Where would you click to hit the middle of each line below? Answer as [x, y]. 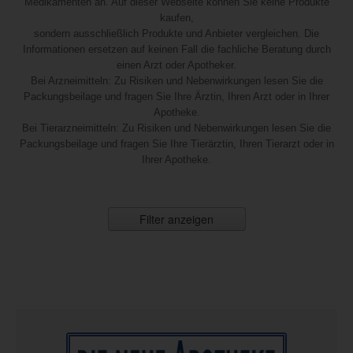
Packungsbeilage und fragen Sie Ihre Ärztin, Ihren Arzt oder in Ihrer [176, 97]
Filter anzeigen [176, 219]
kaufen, [176, 18]
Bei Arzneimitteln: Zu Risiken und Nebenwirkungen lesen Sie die [176, 81]
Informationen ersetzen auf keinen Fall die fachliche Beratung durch [176, 49]
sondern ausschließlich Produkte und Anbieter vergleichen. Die [176, 33]
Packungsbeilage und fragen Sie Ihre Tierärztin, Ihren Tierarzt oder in [176, 144]
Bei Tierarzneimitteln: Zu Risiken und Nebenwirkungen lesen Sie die [176, 128]
